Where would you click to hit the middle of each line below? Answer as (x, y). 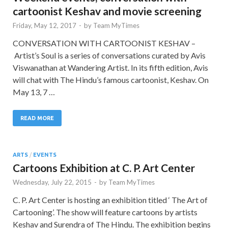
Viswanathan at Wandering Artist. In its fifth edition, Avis (110, 67)
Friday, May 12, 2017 (45, 25)
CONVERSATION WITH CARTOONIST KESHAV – (104, 43)
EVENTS (45, 154)
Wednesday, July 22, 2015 (52, 182)
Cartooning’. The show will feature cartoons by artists (105, 212)
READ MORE (37, 118)
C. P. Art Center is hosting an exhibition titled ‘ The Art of (110, 199)
